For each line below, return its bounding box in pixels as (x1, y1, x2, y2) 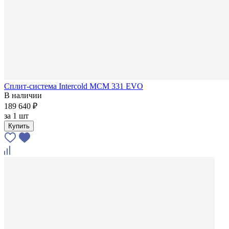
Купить (8, 122, 30, 130)
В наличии (4, 90, 42, 100)
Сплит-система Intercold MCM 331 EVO (4, 81, 143, 90)
